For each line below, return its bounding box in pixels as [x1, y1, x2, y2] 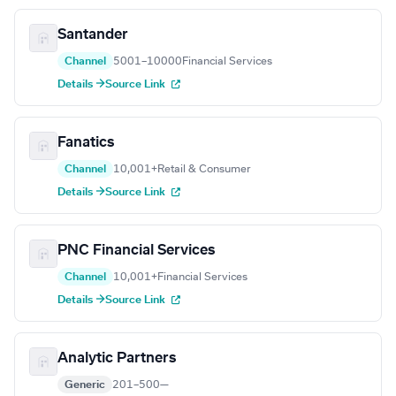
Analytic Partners [57, 351, 176, 366]
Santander [57, 27, 128, 42]
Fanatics [57, 135, 114, 150]
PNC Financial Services [57, 243, 215, 258]
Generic [65, 379, 105, 391]
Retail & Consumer [157, 164, 251, 175]
